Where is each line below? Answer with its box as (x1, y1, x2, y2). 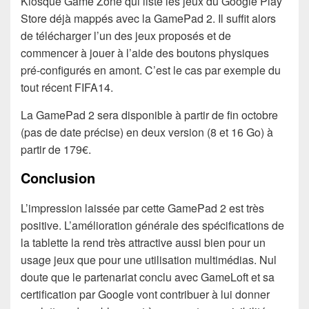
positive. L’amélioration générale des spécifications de (21, 217, 284, 233)
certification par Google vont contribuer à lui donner (21, 286, 270, 302)
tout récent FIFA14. (21, 79, 113, 96)
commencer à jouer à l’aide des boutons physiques (21, 45, 269, 61)
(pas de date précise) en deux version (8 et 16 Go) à (21, 124, 273, 141)
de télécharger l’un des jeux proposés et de (21, 28, 231, 44)
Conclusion (21, 168, 95, 188)
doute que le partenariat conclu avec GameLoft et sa (21, 268, 275, 285)
